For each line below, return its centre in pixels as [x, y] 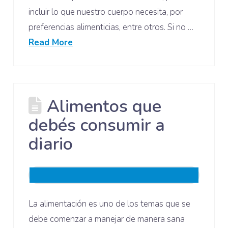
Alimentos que [104, 107]
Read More [51, 43]
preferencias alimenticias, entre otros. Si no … [111, 27]
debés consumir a [97, 125]
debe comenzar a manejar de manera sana [107, 219]
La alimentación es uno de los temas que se [110, 204]
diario [51, 144]
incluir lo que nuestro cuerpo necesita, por [106, 12]
